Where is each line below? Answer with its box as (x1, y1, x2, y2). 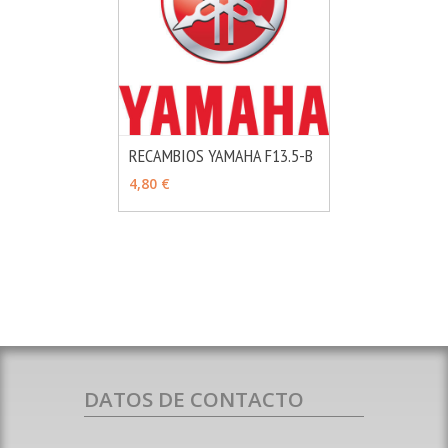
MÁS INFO (270, 164, 320, 179)
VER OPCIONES (146, 167, 223, 182)
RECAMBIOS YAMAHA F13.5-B (128, 143, 313, 167)
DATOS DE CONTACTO (84, 384, 304, 413)
